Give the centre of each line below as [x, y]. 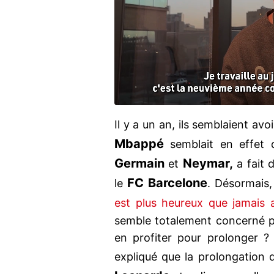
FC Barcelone [167, 183]
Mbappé [139, 144]
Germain [139, 164]
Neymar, [208, 164]
